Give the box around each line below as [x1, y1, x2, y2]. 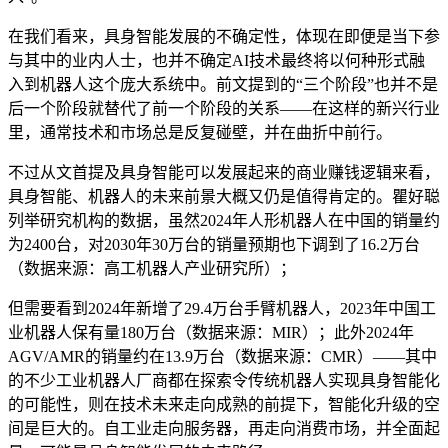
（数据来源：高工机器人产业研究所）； [8, 259, 296, 277]
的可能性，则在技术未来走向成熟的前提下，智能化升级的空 [8, 395, 440, 413]
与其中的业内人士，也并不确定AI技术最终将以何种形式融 [8, 51, 425, 69]
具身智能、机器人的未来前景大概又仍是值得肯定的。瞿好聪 [8, 187, 440, 205]
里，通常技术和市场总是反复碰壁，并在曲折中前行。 [8, 123, 392, 141]
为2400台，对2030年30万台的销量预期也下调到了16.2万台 [8, 235, 420, 253]
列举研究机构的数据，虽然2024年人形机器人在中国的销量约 [8, 211, 440, 229]
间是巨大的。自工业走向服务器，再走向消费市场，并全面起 [8, 419, 440, 437]
